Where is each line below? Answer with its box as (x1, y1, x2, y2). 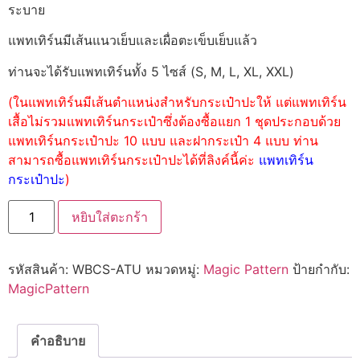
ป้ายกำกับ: (292, 261, 350, 278)
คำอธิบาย (31, 333, 85, 350)
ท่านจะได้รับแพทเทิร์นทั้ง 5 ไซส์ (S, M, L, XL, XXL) (8, 63, 294, 80)
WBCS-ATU (72, 261, 141, 278)
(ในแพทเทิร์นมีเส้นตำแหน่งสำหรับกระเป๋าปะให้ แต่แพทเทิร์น (8, 94, 346, 111)
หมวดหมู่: (145, 261, 203, 278)
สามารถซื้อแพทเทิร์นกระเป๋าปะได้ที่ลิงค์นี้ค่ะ (8, 152, 259, 169)
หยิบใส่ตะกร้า (72, 209, 149, 226)
